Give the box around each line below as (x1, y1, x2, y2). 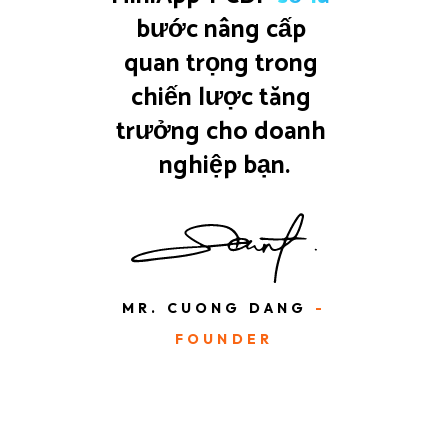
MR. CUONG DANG (121, 298, 308, 317)
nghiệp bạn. (158, 145, 290, 186)
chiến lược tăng (131, 77, 317, 118)
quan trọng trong (124, 43, 324, 84)
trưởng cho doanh (116, 111, 332, 152)
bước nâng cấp (136, 9, 312, 50)
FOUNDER (174, 329, 274, 348)
